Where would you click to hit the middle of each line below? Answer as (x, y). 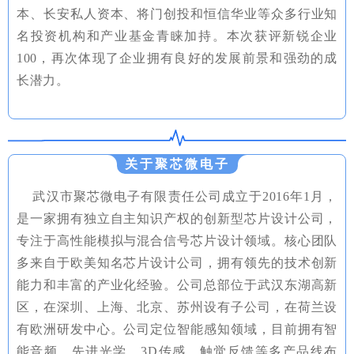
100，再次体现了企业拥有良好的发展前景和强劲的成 (177, 58)
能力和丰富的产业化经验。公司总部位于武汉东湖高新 (177, 284)
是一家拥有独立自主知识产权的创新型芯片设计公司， (177, 218)
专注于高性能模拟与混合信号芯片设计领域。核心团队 (177, 240)
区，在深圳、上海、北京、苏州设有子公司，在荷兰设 (177, 307)
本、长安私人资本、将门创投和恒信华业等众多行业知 (177, 13)
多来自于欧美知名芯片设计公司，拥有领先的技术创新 (177, 262)
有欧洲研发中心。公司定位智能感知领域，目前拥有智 (177, 329)
